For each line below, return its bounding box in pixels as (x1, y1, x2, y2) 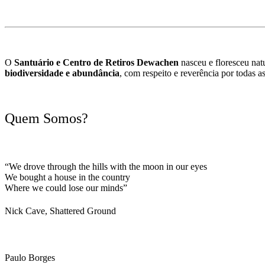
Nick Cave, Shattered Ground (5, 206, 116, 216)
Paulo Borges (5, 252, 55, 263)
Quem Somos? (5, 110, 88, 126)
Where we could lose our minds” (5, 182, 127, 193)
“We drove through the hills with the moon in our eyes (5, 161, 207, 172)
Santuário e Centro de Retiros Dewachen (14, 57, 179, 67)
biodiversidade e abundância (5, 67, 119, 78)
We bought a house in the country (5, 172, 130, 182)
